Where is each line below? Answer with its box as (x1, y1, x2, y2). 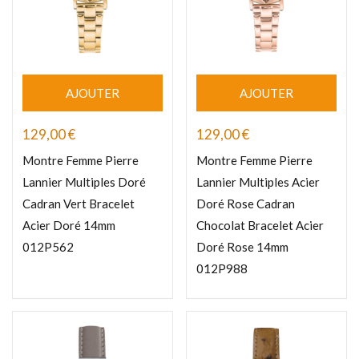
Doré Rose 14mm (196, 240, 288, 255)
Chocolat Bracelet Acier (196, 218, 324, 233)
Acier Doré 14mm (22, 218, 115, 233)
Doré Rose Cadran (196, 196, 295, 212)
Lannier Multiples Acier (196, 175, 320, 190)
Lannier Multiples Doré (22, 175, 146, 190)
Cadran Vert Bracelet (22, 196, 135, 212)
